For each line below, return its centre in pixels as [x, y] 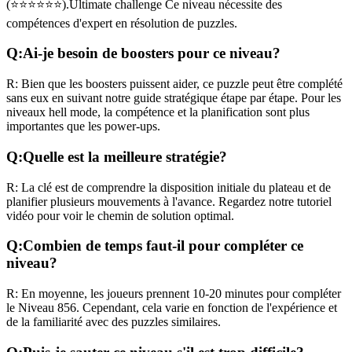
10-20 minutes [228, 294]
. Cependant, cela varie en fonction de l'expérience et [207, 308]
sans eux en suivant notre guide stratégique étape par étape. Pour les [174, 98]
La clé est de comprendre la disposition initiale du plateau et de [174, 187]
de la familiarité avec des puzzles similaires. [114, 322]
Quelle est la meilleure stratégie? [125, 156]
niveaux [27, 112]
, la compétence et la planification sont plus [203, 112]
